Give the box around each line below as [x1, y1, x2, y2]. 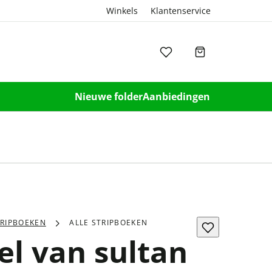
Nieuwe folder [75, 89, 143, 103]
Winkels [106, 5, 138, 16]
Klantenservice [151, 5, 211, 16]
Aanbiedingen [143, 89, 210, 103]
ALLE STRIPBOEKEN [69, 217, 148, 228]
